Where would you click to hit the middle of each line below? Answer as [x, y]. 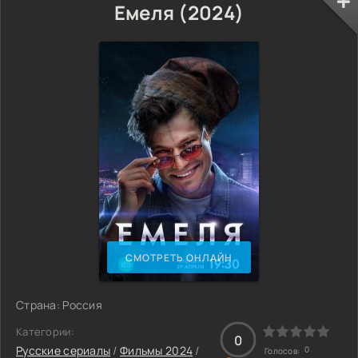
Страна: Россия [59, 305]
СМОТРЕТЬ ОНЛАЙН [179, 257]
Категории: [45, 332]
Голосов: [283, 351]
